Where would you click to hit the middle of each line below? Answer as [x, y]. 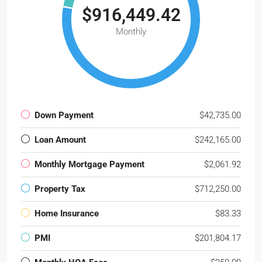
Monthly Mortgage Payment [89, 164]
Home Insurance [67, 213]
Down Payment [64, 115]
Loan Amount [60, 139]
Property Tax [60, 189]
